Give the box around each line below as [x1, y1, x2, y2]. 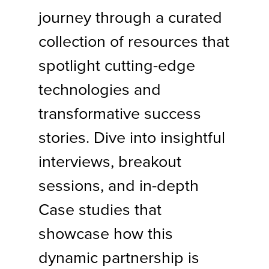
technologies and [38, 77, 161, 101]
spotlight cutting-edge [38, 53, 195, 77]
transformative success [38, 101, 201, 125]
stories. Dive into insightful [38, 125, 225, 149]
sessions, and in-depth [38, 174, 199, 197]
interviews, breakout [38, 150, 181, 173]
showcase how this [38, 222, 173, 245]
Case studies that [38, 198, 162, 221]
